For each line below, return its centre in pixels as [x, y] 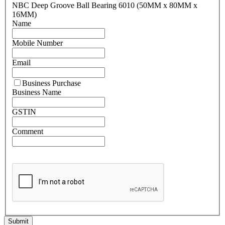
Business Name [37, 92]
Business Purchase [51, 83]
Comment [28, 131]
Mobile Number [37, 43]
